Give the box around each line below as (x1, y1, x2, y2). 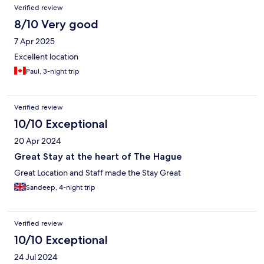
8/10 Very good (14, 17, 98, 32)
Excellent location (14, 51, 78, 62)
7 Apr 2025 (14, 36, 55, 47)
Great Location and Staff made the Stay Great (14, 167, 181, 179)
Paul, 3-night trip (26, 67, 80, 77)
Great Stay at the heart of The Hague (14, 151, 182, 163)
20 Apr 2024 (14, 136, 61, 147)
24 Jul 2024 (14, 252, 57, 263)
